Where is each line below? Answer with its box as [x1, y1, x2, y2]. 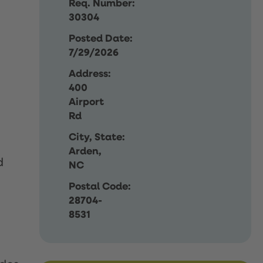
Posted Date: [69, 33, 133, 44]
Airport [69, 96, 104, 107]
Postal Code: [69, 181, 131, 192]
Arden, [69, 146, 102, 157]
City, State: [69, 131, 126, 143]
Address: [69, 68, 112, 79]
